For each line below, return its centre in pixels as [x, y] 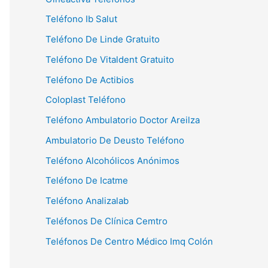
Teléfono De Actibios [90, 80]
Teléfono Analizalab [87, 201]
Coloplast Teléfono [86, 100]
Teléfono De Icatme [87, 181]
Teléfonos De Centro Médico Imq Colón [129, 241]
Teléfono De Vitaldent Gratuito [110, 59]
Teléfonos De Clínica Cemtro [106, 221]
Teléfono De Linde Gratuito [103, 39]
